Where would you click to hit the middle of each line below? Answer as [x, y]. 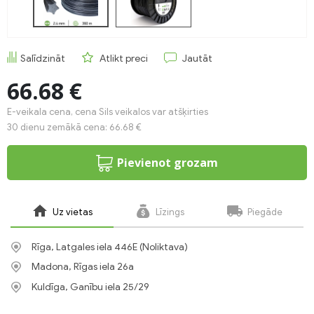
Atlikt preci [124, 59]
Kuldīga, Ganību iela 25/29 [90, 287]
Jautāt [197, 59]
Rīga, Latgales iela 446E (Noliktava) [110, 247]
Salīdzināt [43, 59]
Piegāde [264, 212]
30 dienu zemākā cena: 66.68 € [74, 127]
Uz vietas [71, 212]
